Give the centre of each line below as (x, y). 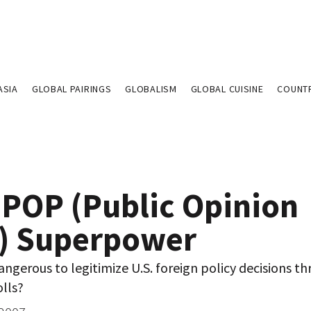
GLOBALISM (151, 89)
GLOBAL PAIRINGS (72, 89)
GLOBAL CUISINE (227, 89)
